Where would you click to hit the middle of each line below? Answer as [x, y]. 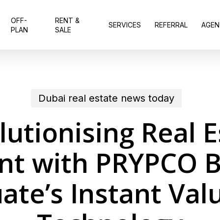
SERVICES [125, 25]
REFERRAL [171, 25]
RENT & [68, 20]
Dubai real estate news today [106, 98]
